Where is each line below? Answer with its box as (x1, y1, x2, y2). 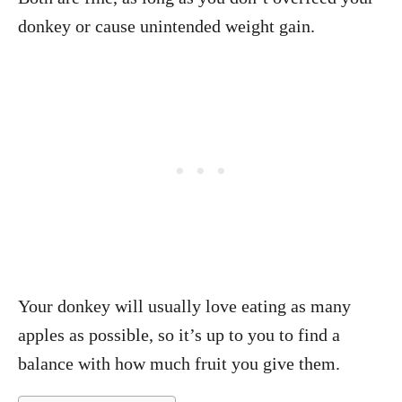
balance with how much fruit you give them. (18, 354, 340, 373)
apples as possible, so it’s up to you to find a (18, 325, 340, 345)
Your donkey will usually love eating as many (18, 296, 351, 316)
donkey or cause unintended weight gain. (18, 16, 315, 36)
